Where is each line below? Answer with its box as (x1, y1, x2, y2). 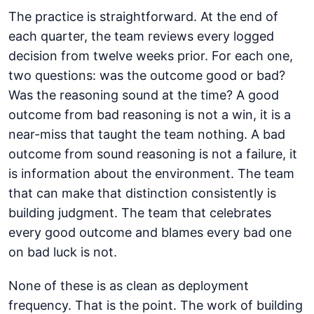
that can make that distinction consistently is (8, 186, 276, 201)
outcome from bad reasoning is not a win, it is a (8, 107, 291, 123)
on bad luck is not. (8, 245, 117, 260)
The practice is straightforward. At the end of (8, 9, 278, 25)
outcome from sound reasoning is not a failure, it (8, 146, 297, 162)
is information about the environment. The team (8, 166, 294, 182)
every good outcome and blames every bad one (8, 225, 292, 240)
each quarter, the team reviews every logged (8, 29, 274, 44)
